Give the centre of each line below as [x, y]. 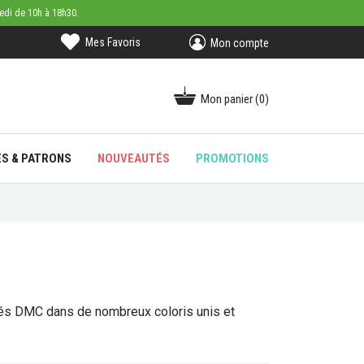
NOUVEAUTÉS [133, 158]
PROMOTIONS [232, 158]
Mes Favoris [113, 42]
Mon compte [239, 43]
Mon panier [227, 99]
